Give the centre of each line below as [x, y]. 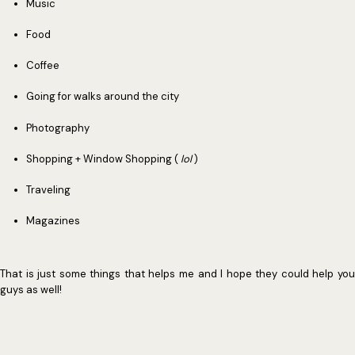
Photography [57, 128]
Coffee [42, 65]
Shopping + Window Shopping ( [102, 158]
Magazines [53, 221]
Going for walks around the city [102, 97]
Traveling [48, 190]
